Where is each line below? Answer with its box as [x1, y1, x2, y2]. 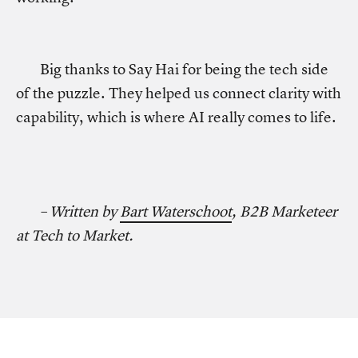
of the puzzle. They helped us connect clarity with [16, 83, 341, 103]
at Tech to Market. [16, 225, 133, 245]
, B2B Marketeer [232, 201, 337, 221]
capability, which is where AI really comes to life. [16, 107, 336, 127]
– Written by [40, 201, 120, 221]
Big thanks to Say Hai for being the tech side [40, 59, 328, 79]
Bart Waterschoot [120, 201, 232, 221]
